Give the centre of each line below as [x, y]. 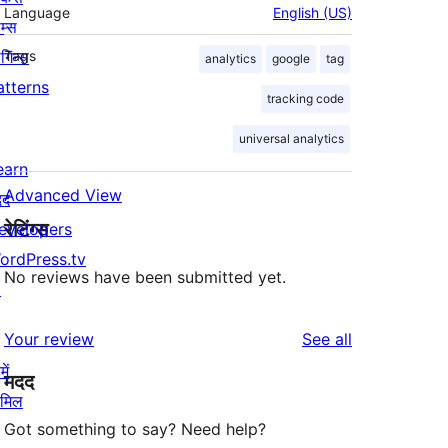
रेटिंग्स [26, 230]
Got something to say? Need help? [135, 429]
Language [37, 13]
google [291, 59]
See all [327, 339]
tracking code [305, 99]
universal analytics [291, 139]
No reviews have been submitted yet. [145, 277]
